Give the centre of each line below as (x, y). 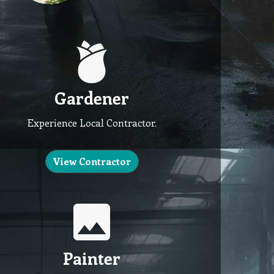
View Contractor (92, 161)
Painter (92, 258)
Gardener (92, 98)
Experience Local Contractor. (92, 123)
